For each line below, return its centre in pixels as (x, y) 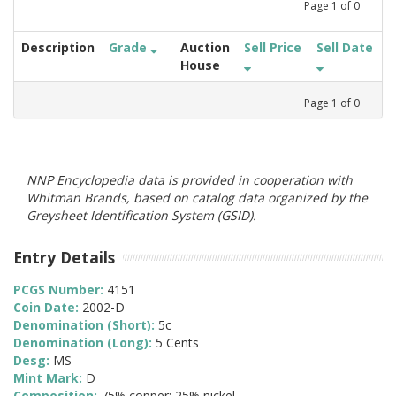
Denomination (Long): (84, 343)
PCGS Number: (60, 290)
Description (58, 47)
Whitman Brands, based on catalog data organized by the (197, 197)
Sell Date (345, 47)
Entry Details (64, 257)
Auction (205, 47)
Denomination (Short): (86, 325)
